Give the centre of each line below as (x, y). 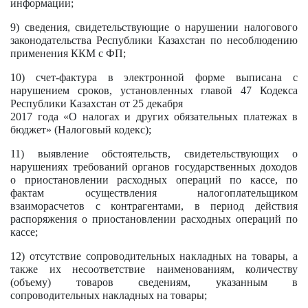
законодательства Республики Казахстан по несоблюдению (154, 40)
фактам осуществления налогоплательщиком (154, 193)
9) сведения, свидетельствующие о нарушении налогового (154, 27)
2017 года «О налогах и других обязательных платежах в (154, 117)
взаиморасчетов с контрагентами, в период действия (154, 206)
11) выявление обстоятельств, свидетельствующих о (154, 154)
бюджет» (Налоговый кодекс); (81, 130)
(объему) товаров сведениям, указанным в (154, 282)
